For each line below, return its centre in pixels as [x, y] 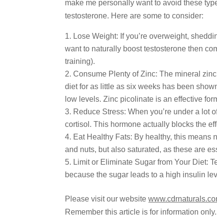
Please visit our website [107, 199]
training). [80, 61]
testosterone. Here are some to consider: [134, 15]
